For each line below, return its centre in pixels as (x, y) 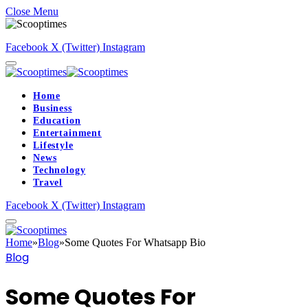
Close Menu (32, 11)
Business (53, 108)
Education (57, 121)
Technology (59, 170)
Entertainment (67, 133)
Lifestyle (53, 145)
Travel (48, 183)
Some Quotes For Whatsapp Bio (135, 242)
